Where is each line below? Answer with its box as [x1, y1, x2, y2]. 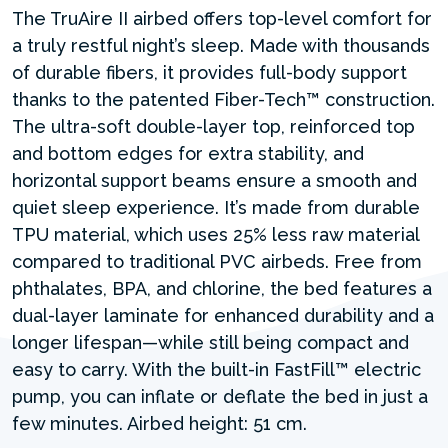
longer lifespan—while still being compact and [12, 331, 409, 353]
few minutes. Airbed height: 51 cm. [12, 412, 307, 434]
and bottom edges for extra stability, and [12, 142, 364, 164]
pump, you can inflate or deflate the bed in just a [12, 385, 428, 407]
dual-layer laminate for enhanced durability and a [12, 304, 434, 326]
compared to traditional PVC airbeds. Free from [12, 250, 422, 272]
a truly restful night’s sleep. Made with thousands [12, 34, 430, 56]
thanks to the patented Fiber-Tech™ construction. [12, 88, 435, 110]
